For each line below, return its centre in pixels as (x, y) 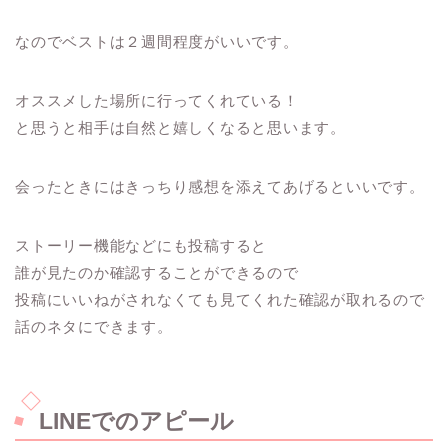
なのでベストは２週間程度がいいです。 (157, 41)
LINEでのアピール (136, 421)
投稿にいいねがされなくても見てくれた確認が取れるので (220, 299)
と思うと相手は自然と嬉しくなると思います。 (180, 127)
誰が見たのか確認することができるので (157, 272)
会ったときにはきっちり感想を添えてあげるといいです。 (220, 186)
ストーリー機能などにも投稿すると (141, 245)
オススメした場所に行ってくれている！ (157, 100)
